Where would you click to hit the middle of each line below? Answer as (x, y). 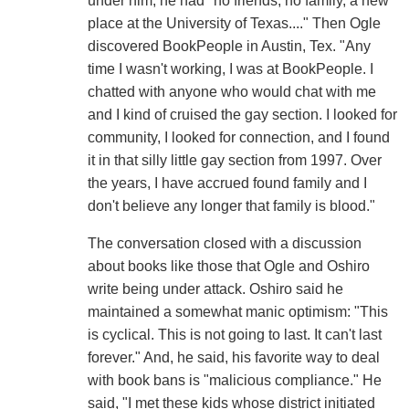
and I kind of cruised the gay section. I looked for (242, 115)
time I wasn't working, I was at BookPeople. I (230, 69)
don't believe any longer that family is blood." (231, 206)
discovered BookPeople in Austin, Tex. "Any (229, 47)
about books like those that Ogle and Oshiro (228, 267)
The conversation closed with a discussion (224, 244)
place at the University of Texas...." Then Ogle (234, 24)
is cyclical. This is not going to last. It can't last (234, 335)
